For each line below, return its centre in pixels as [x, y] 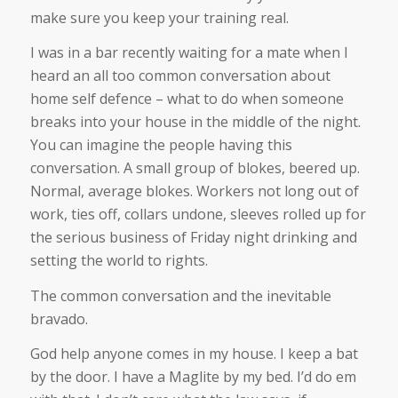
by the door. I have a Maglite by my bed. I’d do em [193, 377]
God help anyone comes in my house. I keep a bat [194, 354]
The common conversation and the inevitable [180, 295]
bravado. [59, 318]
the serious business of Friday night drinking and [193, 238]
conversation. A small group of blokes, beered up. [195, 168]
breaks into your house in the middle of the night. [195, 122]
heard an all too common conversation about [180, 76]
